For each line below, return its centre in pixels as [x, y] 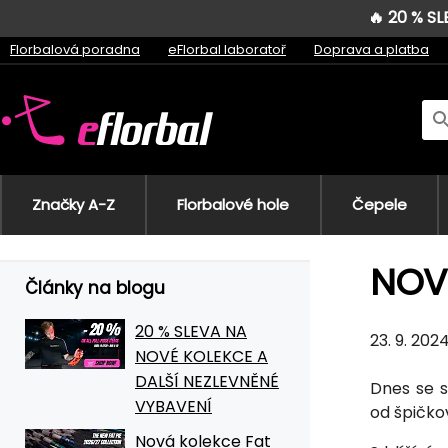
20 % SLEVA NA [191, 331]
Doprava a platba [371, 49]
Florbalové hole [233, 204]
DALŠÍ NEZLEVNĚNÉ [207, 381]
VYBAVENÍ [173, 406]
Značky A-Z [74, 204]
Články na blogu [95, 287]
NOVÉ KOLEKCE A [201, 356]
